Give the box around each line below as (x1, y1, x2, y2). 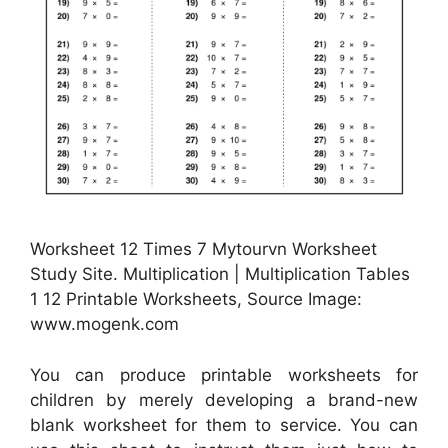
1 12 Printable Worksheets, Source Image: (30, 289, 362, 310)
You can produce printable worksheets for (30, 364, 418, 385)
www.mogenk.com (30, 314, 179, 335)
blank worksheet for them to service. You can (30, 414, 418, 435)
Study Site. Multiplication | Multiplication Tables (30, 264, 410, 285)
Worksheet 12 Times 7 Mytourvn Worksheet (30, 239, 377, 260)
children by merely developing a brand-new (30, 389, 418, 410)
